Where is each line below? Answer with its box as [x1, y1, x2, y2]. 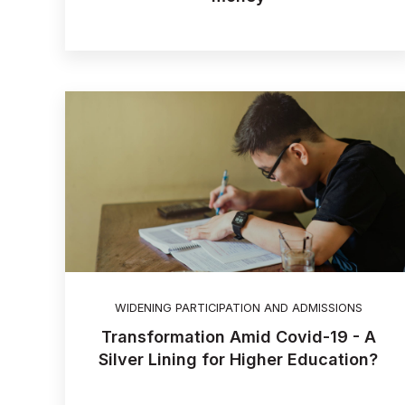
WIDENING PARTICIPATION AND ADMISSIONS [114, 300, 363, 315]
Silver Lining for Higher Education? [99, 350, 379, 369]
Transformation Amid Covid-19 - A [100, 327, 376, 346]
